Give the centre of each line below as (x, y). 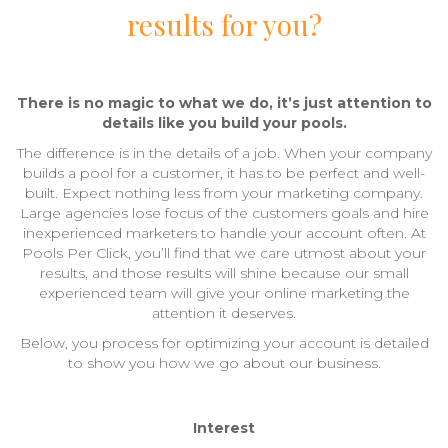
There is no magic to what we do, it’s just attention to (224, 103)
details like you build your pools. (224, 123)
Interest (224, 428)
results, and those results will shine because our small (224, 273)
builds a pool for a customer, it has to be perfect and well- (224, 173)
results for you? (224, 24)
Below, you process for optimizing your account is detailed (224, 343)
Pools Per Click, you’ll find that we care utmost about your (224, 253)
